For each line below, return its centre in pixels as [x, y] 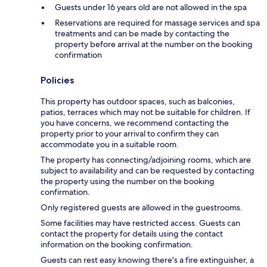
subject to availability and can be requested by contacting [148, 170]
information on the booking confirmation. [117, 244]
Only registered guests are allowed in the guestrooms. [142, 207]
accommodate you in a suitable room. [110, 144]
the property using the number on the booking [128, 181]
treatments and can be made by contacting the [142, 33]
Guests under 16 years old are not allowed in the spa [151, 7]
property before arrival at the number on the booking [154, 44]
